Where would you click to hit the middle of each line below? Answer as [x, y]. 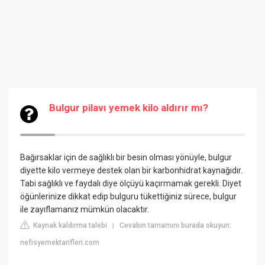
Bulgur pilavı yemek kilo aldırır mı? [129, 108]
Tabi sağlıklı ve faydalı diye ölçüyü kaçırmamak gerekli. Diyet [131, 183]
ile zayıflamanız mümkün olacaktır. [85, 209]
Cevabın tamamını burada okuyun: [176, 225]
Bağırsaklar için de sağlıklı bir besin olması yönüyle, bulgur [126, 157]
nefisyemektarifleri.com [60, 243]
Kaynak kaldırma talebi [70, 225]
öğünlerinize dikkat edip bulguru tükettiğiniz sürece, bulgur [129, 196]
